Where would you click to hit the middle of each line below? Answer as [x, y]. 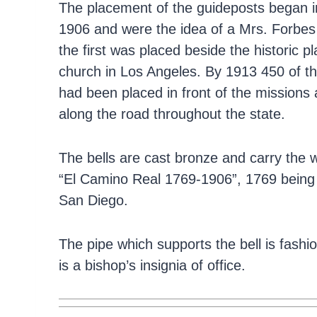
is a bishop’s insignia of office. [152, 265]
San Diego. [93, 200]
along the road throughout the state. [172, 114]
